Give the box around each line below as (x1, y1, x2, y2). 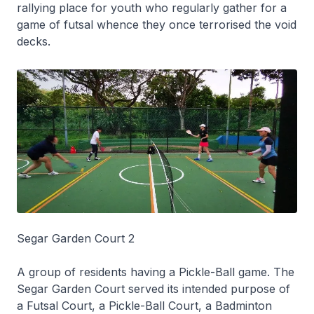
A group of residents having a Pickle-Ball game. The (17, 265, 294, 280)
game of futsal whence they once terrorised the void (17, 17, 296, 32)
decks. (17, 34, 50, 48)
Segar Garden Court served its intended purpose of (17, 282, 290, 296)
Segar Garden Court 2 (17, 231, 135, 246)
